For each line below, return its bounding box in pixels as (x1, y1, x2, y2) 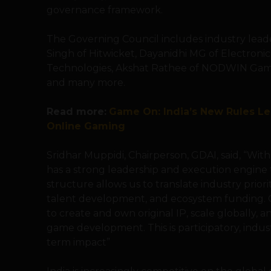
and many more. (47, 77, 125, 88)
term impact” (47, 237, 113, 248)
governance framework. (47, 4, 163, 16)
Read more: (47, 106, 106, 117)
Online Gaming (47, 120, 125, 132)
